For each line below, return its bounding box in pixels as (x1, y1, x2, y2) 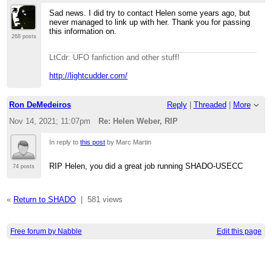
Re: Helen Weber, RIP (98, 117, 178, 126)
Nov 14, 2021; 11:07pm (8, 117, 90, 126)
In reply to (49, 138, 81, 146)
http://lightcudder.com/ (49, 70, 128, 80)
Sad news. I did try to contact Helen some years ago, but (49, 8, 251, 18)
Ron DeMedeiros (8, 100, 71, 110)
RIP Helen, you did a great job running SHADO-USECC (49, 161, 243, 171)
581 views (87, 194, 123, 204)
